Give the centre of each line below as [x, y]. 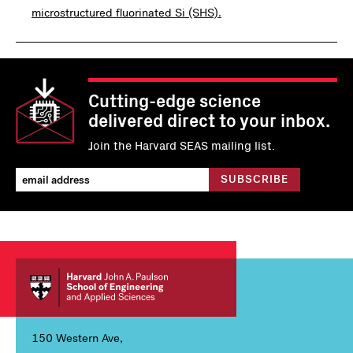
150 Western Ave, [77, 338]
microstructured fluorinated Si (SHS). [126, 13]
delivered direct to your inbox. [209, 119]
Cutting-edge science [175, 100]
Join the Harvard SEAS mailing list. [182, 145]
